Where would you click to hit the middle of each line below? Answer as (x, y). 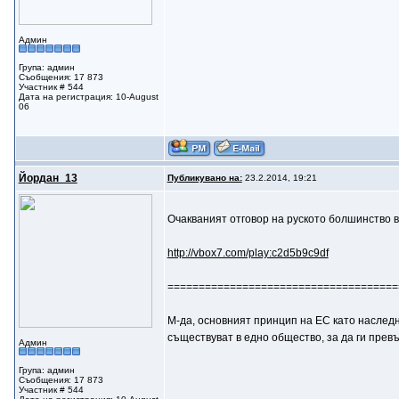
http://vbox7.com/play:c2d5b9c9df (248, 253)
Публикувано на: (204, 178)
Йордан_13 (48, 178)
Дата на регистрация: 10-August (88, 97)
